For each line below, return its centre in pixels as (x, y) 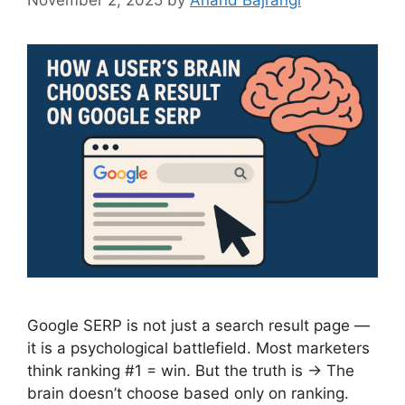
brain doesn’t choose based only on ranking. (188, 394)
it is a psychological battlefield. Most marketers (198, 348)
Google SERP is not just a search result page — (198, 326)
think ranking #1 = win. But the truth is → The (191, 371)
